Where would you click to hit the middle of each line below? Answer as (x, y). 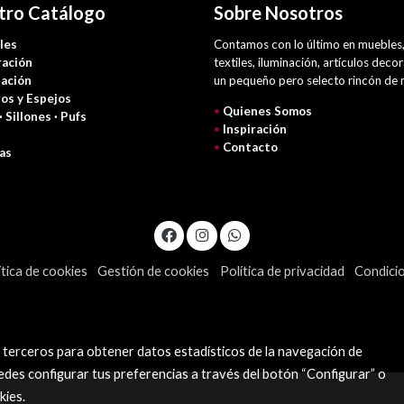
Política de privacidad (282, 271)
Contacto (250, 147)
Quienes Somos (267, 110)
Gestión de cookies (154, 271)
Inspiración (254, 129)
